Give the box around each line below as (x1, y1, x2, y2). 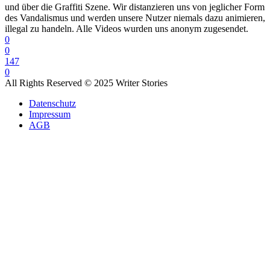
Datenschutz (29, 98, 76, 109)
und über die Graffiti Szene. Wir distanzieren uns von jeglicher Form (5, 2, 265, 13)
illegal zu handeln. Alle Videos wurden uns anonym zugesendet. (5, 24, 248, 34)
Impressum (29, 109, 71, 120)
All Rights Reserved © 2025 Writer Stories (5, 78, 168, 89)
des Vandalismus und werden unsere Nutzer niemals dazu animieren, (5, 13, 265, 24)
